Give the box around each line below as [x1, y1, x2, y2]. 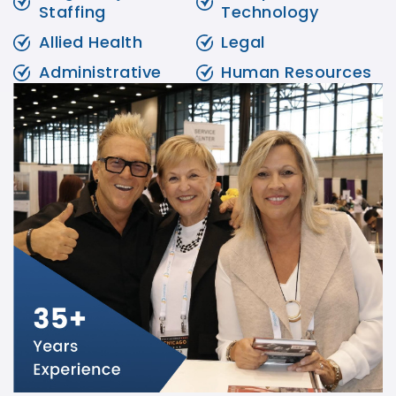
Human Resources [221, 61, 372, 83]
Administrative [38, 61, 162, 83]
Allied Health [38, 31, 143, 53]
